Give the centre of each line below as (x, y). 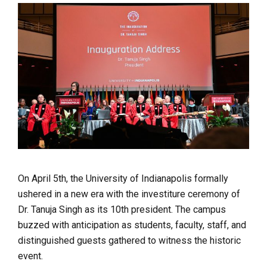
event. (30, 256)
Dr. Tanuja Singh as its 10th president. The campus (122, 210)
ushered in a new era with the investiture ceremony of (129, 194)
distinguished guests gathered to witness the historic (129, 241)
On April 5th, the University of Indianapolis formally (123, 179)
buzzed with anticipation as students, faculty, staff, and (132, 225)
